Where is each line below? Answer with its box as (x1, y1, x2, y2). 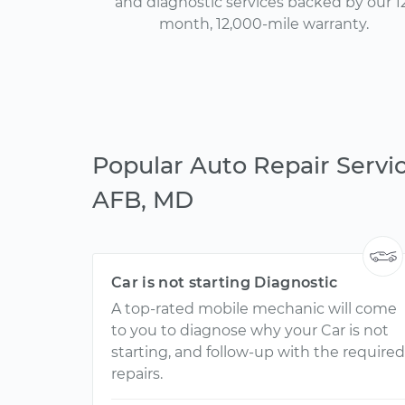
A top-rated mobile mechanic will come (111, 300, 397, 317)
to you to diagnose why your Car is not (111, 322, 389, 339)
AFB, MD (92, 185, 193, 213)
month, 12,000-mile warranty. (159, 15, 369, 33)
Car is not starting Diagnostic (111, 274, 338, 291)
